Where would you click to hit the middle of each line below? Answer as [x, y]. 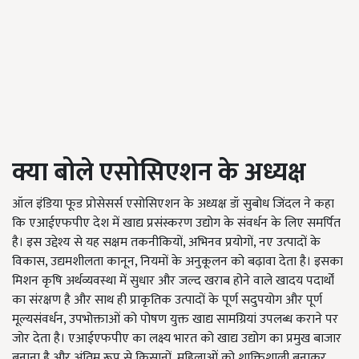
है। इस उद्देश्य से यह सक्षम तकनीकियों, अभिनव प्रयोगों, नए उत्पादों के [166, 242]
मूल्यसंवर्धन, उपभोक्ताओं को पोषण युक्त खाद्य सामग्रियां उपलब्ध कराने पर [175, 319]
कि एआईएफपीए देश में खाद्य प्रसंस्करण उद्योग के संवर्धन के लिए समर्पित [176, 223]
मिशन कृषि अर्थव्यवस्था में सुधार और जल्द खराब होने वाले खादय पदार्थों [173, 281]
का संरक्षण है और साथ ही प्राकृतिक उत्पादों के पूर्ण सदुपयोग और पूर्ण [167, 300]
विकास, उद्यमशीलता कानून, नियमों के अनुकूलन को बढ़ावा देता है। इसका [177, 262]
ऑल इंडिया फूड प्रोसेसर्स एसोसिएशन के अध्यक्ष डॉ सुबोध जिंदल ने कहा [173, 204]
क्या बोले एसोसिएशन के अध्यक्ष [159, 173]
